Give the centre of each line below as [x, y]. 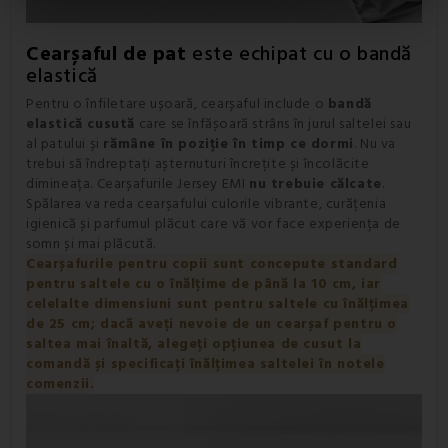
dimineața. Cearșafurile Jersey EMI [137, 183]
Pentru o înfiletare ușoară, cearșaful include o [177, 103]
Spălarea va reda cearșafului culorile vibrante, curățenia [206, 203]
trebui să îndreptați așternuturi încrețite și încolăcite [198, 163]
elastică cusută [80, 123]
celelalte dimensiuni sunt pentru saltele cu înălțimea [217, 303]
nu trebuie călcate [315, 183]
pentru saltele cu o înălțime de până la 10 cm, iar [204, 283]
